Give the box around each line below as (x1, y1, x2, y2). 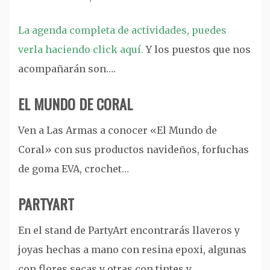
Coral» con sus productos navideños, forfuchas (18, 143, 249, 155)
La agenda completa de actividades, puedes (18, 24, 227, 36)
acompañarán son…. (18, 62, 116, 75)
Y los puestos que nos (146, 43, 251, 55)
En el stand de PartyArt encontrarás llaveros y (18, 224, 240, 236)
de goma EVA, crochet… (18, 162, 129, 175)
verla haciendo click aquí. (18, 43, 146, 55)
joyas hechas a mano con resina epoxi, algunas (18, 243, 246, 256)
